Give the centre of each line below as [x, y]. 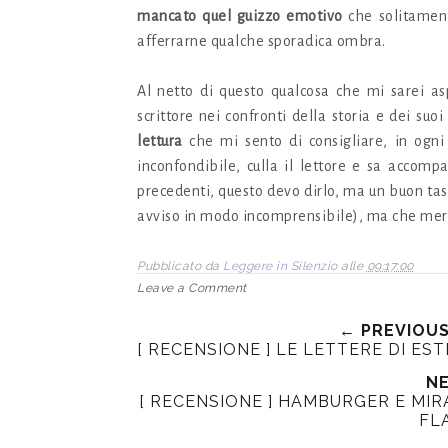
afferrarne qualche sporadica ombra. [261, 41]
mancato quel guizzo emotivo [240, 16]
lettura [163, 141]
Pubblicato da [180, 266]
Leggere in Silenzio [280, 266]
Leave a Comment [192, 288]
